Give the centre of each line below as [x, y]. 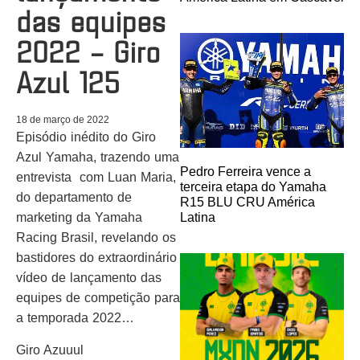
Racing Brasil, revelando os [96, 238]
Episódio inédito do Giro [86, 137]
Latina [198, 217]
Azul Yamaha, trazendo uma [98, 157]
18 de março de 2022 [63, 120]
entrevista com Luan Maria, [96, 178]
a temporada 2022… [75, 318]
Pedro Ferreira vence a [245, 171]
